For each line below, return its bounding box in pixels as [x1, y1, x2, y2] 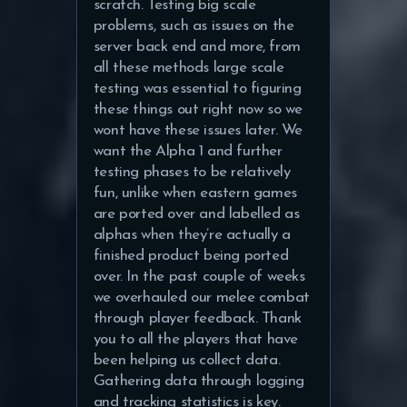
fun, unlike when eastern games [93, 185, 297, 202]
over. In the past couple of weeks [93, 269, 305, 285]
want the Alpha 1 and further [93, 144, 283, 160]
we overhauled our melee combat [93, 290, 310, 306]
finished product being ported [93, 248, 289, 264]
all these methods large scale [93, 60, 284, 76]
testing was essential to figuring [93, 81, 302, 97]
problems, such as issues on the [93, 18, 294, 35]
